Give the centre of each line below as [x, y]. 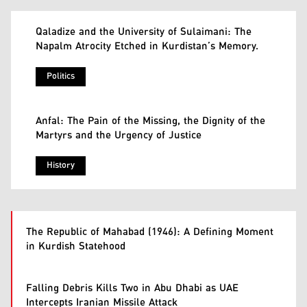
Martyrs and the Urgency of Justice [119, 135]
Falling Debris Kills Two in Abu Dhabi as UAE [132, 288]
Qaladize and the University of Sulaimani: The [144, 32]
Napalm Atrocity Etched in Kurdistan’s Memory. [147, 46]
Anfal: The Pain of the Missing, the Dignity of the [150, 121]
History [61, 165]
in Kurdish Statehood [76, 246]
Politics [61, 76]
